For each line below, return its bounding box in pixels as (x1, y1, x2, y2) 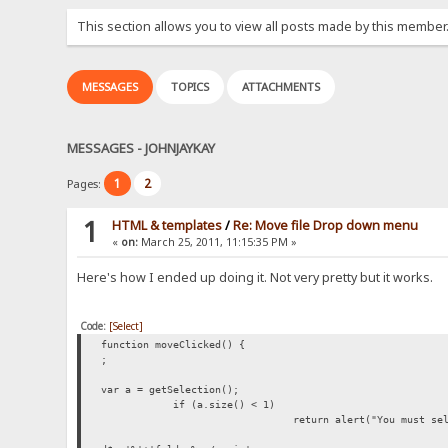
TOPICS (171, 79, 210, 95)
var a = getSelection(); (101, 384, 240, 396)
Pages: (67, 176, 105, 192)
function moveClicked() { (101, 339, 246, 351)
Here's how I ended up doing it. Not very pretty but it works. (77, 269, 434, 287)
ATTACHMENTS (242, 79, 321, 95)
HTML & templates (112, 217, 223, 235)
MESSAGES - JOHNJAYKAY (67, 138, 216, 157)
